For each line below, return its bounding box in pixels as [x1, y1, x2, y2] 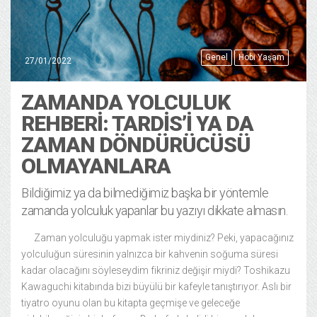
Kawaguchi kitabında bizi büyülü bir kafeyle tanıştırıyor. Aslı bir [21, 280, 292, 292]
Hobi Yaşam [238, 52, 284, 62]
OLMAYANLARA [21, 153, 171, 178]
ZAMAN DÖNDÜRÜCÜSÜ [21, 132, 250, 157]
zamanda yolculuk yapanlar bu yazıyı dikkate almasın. [21, 202, 287, 218]
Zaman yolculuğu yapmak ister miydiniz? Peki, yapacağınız [21, 231, 294, 243]
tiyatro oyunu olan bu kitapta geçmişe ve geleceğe [21, 296, 240, 309]
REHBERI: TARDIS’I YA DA [21, 110, 253, 136]
